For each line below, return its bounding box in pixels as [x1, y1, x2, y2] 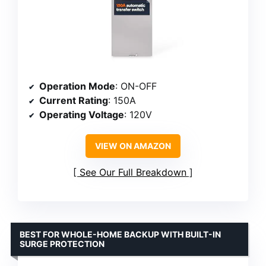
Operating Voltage [39, 109, 124, 121]
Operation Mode [39, 80, 115, 93]
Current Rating [39, 94, 108, 107]
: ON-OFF [115, 80, 157, 93]
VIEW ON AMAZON [95, 141, 171, 151]
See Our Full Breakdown [80, 166, 186, 179]
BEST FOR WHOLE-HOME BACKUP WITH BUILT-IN [20, 229, 221, 240]
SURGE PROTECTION [20, 239, 104, 249]
